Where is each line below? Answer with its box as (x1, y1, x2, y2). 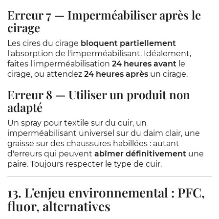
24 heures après (84, 69, 148, 79)
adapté (7, 99, 43, 115)
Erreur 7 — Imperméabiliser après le (7, 7, 201, 22)
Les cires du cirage (7, 39, 81, 48)
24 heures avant (112, 59, 176, 68)
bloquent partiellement (81, 39, 176, 48)
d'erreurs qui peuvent (7, 149, 94, 158)
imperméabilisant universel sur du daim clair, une (7, 129, 200, 138)
